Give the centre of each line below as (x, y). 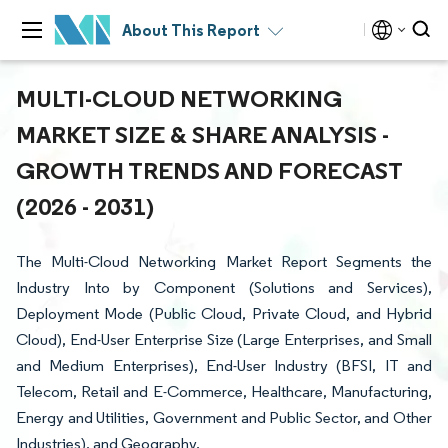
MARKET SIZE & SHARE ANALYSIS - (202, 134)
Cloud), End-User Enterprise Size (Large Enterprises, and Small (224, 339)
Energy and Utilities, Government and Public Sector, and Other (224, 417)
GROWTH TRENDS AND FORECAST (209, 170)
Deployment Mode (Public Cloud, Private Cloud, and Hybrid (224, 313)
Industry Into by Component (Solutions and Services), (224, 287)
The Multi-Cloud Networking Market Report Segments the (224, 261)
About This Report (191, 30)
